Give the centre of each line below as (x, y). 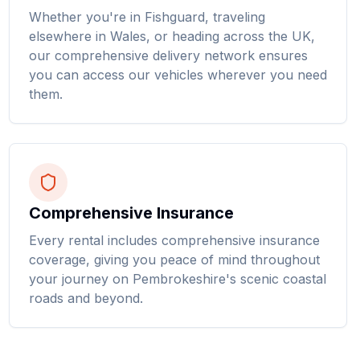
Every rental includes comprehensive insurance (174, 240)
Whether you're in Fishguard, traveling (147, 17)
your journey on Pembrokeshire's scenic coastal (177, 279)
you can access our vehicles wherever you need (178, 75)
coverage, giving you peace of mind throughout (174, 260)
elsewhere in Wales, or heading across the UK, (172, 36)
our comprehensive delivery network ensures (168, 55)
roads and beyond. (86, 298)
